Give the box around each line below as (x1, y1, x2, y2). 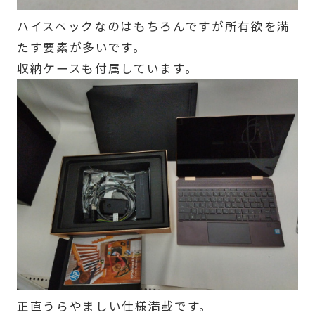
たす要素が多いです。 (16, 38, 146, 56)
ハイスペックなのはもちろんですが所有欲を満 (16, 17, 290, 34)
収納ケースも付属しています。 (16, 59, 198, 77)
